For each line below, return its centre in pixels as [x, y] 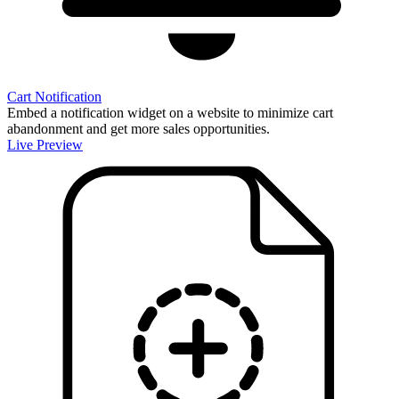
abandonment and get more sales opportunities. [138, 128]
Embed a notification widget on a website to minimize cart [170, 112]
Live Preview [45, 144]
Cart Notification [54, 96]
